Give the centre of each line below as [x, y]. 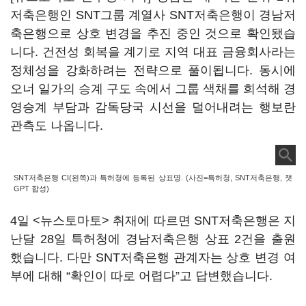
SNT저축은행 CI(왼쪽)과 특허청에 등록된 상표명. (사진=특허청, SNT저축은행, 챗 [153, 178]
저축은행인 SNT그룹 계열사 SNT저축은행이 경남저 [153, 15]
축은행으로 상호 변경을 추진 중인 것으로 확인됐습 [153, 33]
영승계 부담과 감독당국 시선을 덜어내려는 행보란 [153, 107]
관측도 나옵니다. [58, 126]
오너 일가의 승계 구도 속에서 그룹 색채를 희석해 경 [153, 89]
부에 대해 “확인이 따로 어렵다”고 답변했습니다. [141, 276]
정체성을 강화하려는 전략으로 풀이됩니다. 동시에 [153, 70]
